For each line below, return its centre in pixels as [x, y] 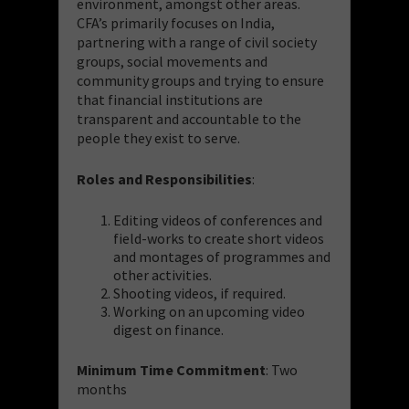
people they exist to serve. [158, 137]
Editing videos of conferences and [218, 220]
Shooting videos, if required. [199, 293]
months [102, 388]
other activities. [163, 274]
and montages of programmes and [222, 256]
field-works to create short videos [219, 238]
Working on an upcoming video [209, 311]
